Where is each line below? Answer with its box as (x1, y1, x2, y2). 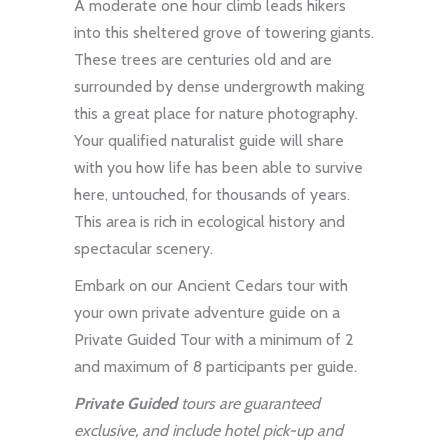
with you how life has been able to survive (74, 157, 363, 177)
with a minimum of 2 (215, 329, 354, 349)
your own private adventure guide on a (74, 302, 340, 322)
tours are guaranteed (177, 393, 320, 413)
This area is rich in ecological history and (74, 211, 345, 231)
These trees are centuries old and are (74, 49, 332, 69)
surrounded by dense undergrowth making (74, 76, 364, 96)
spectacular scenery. (74, 238, 213, 258)
